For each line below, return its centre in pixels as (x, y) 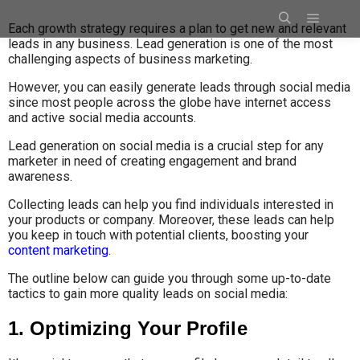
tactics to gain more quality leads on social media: (148, 294)
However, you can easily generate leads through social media (179, 87)
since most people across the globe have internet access (170, 102)
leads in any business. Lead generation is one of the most (170, 44)
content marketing (58, 250)
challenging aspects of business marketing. (132, 59)
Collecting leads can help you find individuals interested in (171, 205)
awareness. (42, 176)
